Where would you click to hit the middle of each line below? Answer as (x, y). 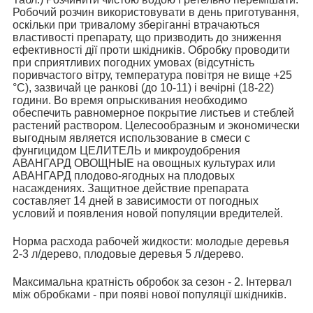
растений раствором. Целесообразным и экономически (156, 125)
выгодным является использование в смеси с (131, 138)
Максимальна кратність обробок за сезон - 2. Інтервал (152, 282)
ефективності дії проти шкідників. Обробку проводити (151, 50)
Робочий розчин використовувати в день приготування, (156, 12)
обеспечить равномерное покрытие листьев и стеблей (153, 112)
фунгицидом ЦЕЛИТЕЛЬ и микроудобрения (126, 150)
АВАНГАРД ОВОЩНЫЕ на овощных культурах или (144, 163)
